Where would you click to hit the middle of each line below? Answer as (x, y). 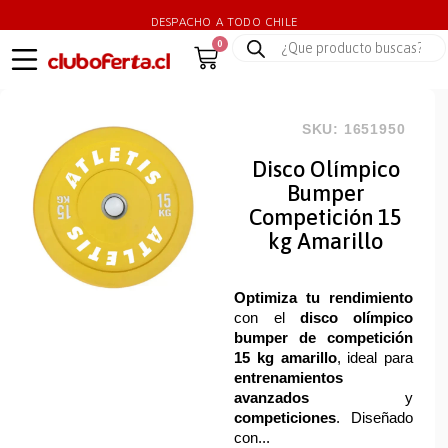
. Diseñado (374, 418)
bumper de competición (323, 338)
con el (267, 318)
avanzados (272, 398)
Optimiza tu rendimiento (323, 298)
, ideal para (374, 358)
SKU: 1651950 (353, 129)
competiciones (285, 418)
